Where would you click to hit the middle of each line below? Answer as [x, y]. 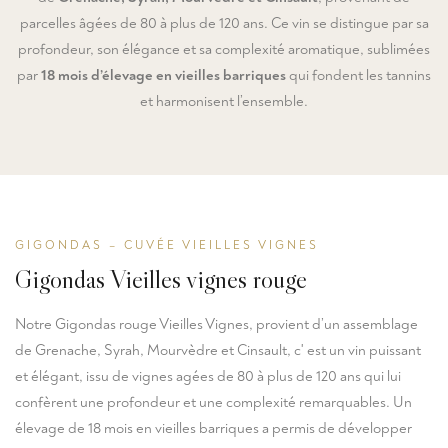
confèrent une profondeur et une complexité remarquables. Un [213, 402]
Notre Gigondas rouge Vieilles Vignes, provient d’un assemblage [216, 324]
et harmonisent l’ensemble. [224, 101]
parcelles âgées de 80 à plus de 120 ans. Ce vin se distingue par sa [224, 23]
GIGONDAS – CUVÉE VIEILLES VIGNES [167, 245]
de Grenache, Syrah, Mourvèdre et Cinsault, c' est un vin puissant [218, 350]
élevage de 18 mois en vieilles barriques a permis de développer [213, 428]
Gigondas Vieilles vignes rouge [161, 279]
